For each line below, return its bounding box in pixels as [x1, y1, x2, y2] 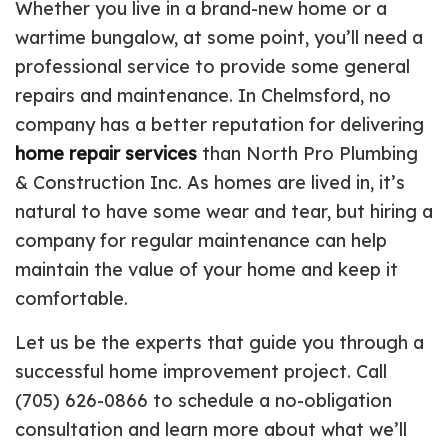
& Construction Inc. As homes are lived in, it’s [15, 170, 405, 194]
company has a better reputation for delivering [15, 112, 424, 136]
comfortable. [15, 286, 128, 310]
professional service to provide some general [15, 54, 410, 78]
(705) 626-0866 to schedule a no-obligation [15, 388, 392, 412]
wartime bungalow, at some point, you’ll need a [15, 25, 423, 49]
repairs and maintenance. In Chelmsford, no [15, 83, 391, 107]
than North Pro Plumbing [197, 141, 418, 165]
